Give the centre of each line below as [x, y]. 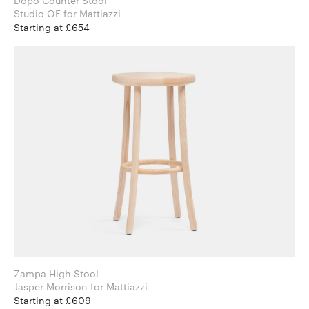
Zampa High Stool [56, 274]
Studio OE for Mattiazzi [92, 14]
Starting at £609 [52, 301]
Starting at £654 [52, 28]
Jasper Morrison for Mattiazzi [119, 287]
